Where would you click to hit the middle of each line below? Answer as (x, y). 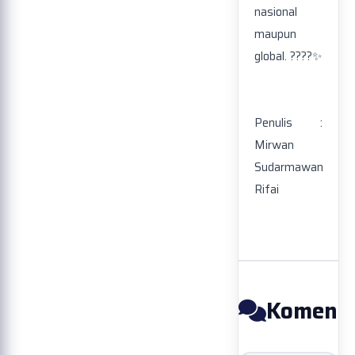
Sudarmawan (289, 168)
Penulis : (288, 123)
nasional (276, 12)
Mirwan (274, 145)
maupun (275, 34)
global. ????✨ (288, 57)
